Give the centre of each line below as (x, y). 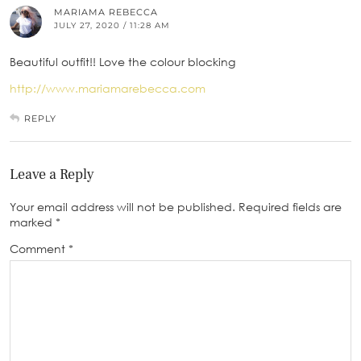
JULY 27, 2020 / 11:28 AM (112, 26)
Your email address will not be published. (122, 207)
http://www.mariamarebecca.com (108, 89)
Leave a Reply (52, 175)
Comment (39, 249)
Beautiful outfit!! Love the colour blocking (122, 62)
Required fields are (290, 207)
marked (33, 222)
